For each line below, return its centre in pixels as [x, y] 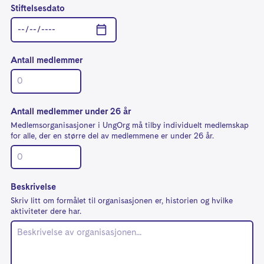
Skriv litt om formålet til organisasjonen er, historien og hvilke [122, 201]
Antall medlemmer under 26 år [71, 112]
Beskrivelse [33, 188]
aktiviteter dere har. [46, 212]
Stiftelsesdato [38, 9]
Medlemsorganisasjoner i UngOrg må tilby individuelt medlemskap [130, 125]
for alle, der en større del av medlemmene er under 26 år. [112, 136]
